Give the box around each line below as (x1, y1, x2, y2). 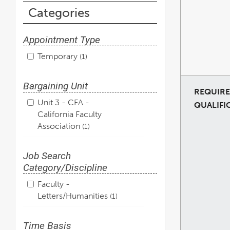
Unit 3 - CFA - (37, 97, 89, 107)
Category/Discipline (23, 161, 107, 174)
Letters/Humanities (37, 190, 110, 201)
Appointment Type (23, 33, 100, 46)
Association (37, 121, 82, 131)
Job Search (23, 149, 71, 162)
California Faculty (37, 109, 102, 119)
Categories (28, 5, 90, 20)
